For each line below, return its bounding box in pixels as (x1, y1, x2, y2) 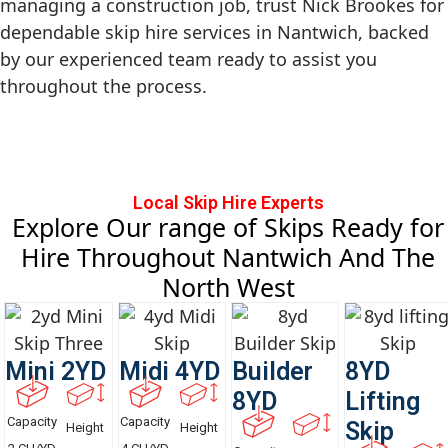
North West (161, 270, 295, 305)
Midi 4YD (118, 357, 220, 387)
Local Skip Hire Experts (132, 192, 324, 214)
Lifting (344, 387, 420, 417)
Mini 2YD (5, 357, 107, 387)
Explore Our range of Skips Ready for (12, 210, 445, 245)
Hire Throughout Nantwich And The (21, 240, 436, 275)
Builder (231, 357, 313, 387)
